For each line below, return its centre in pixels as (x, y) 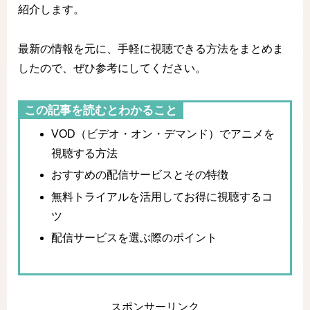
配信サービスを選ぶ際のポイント (135, 237)
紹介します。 (51, 10)
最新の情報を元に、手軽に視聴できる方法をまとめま (151, 49)
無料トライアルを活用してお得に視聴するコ (162, 197)
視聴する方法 (85, 154)
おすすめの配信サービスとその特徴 (140, 175)
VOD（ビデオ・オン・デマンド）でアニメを (163, 134)
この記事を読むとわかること (101, 111)
